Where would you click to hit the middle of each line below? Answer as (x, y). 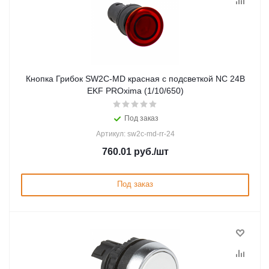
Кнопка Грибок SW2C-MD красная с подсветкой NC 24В (135, 79)
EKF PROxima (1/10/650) (135, 91)
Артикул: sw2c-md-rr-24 (135, 134)
